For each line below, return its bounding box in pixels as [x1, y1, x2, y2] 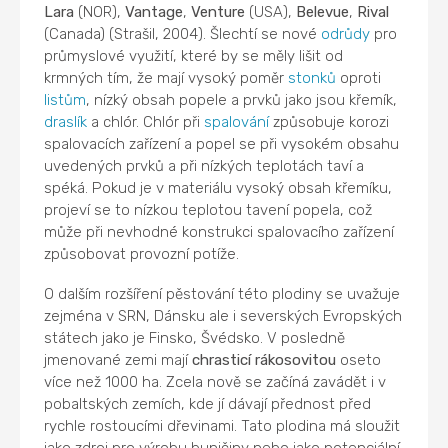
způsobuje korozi [269, 112, 390, 131]
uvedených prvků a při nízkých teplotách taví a [44, 156, 365, 175]
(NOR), [74, 2, 126, 21]
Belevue [296, 2, 350, 21]
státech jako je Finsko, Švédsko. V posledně [44, 328, 346, 347]
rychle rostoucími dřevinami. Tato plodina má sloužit [44, 416, 401, 435]
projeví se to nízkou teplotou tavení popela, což [44, 200, 373, 219]
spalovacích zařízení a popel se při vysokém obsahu [44, 134, 400, 153]
